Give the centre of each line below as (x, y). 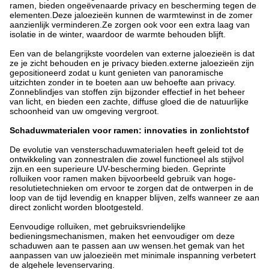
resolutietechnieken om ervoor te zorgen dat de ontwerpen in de (131, 188)
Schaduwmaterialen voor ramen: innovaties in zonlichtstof (129, 130)
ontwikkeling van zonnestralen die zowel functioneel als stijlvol (127, 159)
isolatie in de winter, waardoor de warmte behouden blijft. (118, 34)
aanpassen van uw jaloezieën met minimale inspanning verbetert (133, 255)
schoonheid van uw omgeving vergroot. (84, 111)
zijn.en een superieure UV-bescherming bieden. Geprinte (118, 169)
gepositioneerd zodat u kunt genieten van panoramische (116, 73)
